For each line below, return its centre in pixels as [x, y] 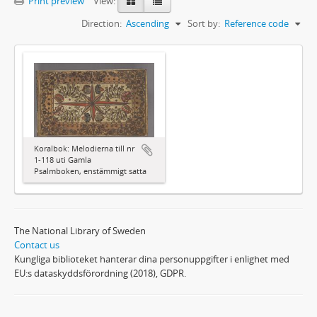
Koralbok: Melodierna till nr [84, 149]
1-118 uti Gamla [63, 160]
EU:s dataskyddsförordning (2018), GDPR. [100, 273]
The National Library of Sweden [80, 231]
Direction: [102, 23]
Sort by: [204, 23]
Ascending [148, 23]
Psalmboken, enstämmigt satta [90, 171]
